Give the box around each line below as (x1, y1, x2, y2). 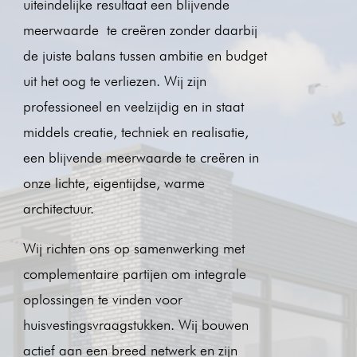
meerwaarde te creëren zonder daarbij (22, 21, 257, 38)
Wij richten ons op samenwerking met (22, 239, 245, 257)
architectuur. (22, 199, 94, 217)
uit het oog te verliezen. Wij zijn (22, 72, 206, 89)
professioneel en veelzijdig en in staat (22, 97, 244, 115)
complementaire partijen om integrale (22, 265, 246, 282)
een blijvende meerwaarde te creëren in (22, 148, 259, 166)
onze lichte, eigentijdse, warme (22, 174, 205, 191)
